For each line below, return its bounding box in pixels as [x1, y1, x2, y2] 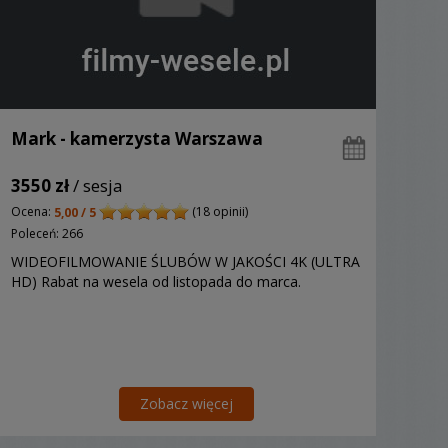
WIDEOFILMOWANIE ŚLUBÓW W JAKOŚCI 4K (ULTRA [11, 251, 360, 271]
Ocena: [11, 203, 54, 221]
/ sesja [69, 174, 123, 198]
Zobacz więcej [139, 393, 233, 413]
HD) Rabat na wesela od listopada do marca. [11, 271, 301, 291]
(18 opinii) [189, 203, 248, 221]
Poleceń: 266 [11, 224, 83, 242]
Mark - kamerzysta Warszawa [11, 127, 263, 151]
